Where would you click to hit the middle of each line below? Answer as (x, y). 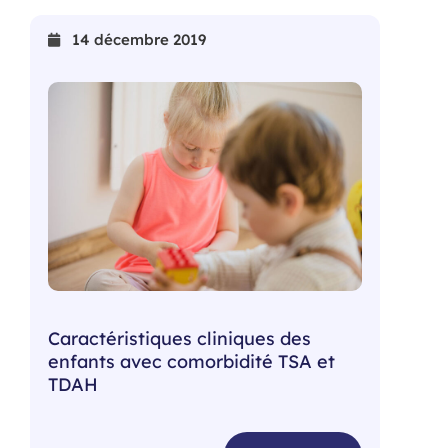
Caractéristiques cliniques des (179, 339)
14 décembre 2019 (139, 39)
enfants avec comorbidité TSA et (191, 362)
